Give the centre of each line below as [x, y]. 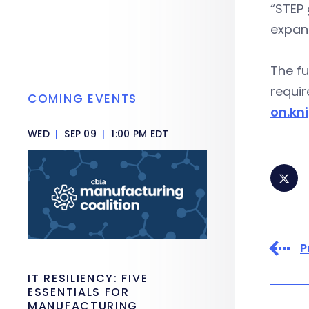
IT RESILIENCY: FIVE [88, 278]
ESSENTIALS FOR [79, 292]
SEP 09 [80, 134]
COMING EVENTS [83, 99]
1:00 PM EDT [139, 134]
